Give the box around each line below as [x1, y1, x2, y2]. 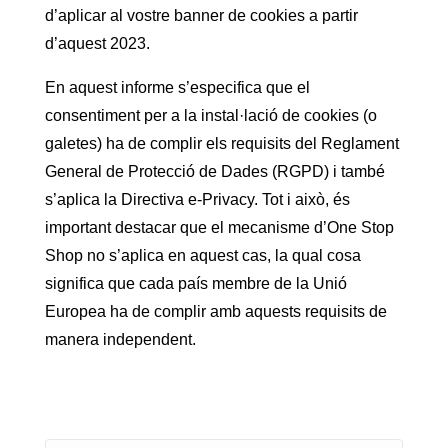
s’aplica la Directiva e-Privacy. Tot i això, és [44, 191, 350, 209]
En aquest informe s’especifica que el [44, 79, 310, 97]
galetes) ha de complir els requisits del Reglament [44, 135, 399, 153]
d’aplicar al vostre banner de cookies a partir [44, 7, 358, 25]
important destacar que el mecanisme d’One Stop [44, 219, 394, 237]
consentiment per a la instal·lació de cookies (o [44, 107, 377, 125]
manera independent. [44, 331, 196, 349]
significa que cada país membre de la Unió [44, 275, 347, 293]
